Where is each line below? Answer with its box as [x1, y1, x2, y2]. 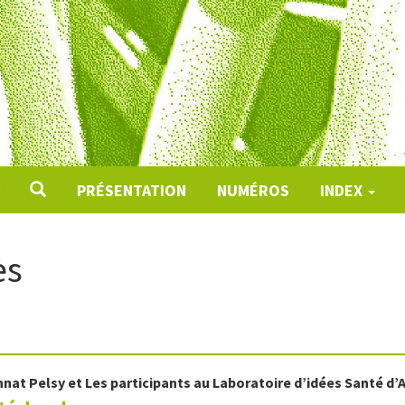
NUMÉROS [216, 180, 289, 201]
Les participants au [85, 373, 212, 391]
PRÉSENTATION [76, 180, 186, 201]
